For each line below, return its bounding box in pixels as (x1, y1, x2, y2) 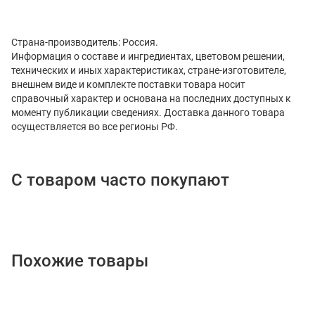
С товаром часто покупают (11, 169, 229, 190)
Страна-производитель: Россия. (11, 36, 158, 48)
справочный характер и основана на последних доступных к (11, 92, 291, 104)
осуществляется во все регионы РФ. (11, 120, 178, 132)
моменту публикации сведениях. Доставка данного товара (11, 106, 285, 118)
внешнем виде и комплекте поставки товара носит (11, 78, 245, 90)
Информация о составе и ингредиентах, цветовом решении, (11, 50, 285, 62)
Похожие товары (11, 250, 148, 271)
